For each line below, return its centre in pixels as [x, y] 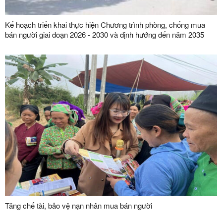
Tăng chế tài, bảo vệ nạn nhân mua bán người [79, 206]
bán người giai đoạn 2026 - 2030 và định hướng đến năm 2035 [105, 35]
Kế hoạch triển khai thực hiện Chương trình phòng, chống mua [105, 25]
